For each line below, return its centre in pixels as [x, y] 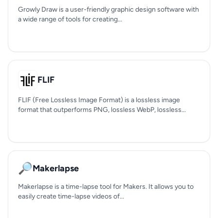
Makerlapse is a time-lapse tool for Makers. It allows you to [106, 187]
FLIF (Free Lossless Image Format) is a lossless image [99, 100]
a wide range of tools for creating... [70, 19]
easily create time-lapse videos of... [71, 196]
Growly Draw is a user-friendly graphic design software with [109, 9]
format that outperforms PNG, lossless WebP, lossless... [102, 110]
